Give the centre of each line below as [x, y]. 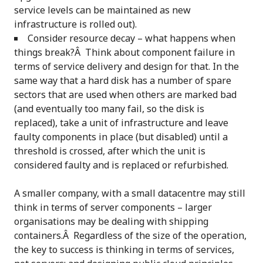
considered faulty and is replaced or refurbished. [121, 165]
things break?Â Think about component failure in [124, 53]
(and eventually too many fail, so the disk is [109, 109]
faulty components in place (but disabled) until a [121, 137]
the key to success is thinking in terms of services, [124, 250]
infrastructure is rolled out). [75, 24]
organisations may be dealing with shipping [111, 222]
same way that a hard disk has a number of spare [123, 81]
